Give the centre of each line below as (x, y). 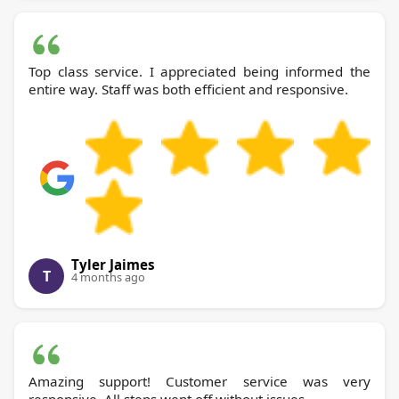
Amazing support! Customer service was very (199, 382)
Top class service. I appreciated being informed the (199, 72)
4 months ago (108, 277)
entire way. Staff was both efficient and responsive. (188, 90)
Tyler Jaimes (113, 265)
